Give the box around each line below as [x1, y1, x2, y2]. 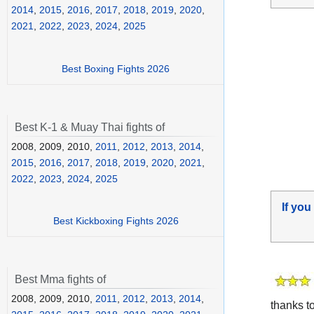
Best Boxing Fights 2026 [62, 62, 170, 74]
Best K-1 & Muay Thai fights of [15, 121, 165, 133]
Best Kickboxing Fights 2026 [53, 215, 179, 227]
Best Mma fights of [15, 273, 106, 286]
